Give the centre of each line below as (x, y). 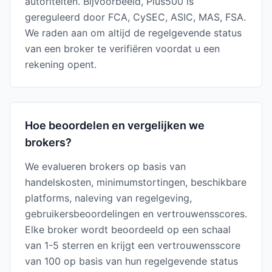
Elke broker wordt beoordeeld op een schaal (128, 229)
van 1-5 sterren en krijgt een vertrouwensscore (133, 245)
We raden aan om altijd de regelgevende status (133, 33)
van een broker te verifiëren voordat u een (122, 49)
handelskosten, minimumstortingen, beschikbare (136, 182)
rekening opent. (61, 64)
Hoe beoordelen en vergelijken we (115, 125)
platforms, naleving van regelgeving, (108, 198)
